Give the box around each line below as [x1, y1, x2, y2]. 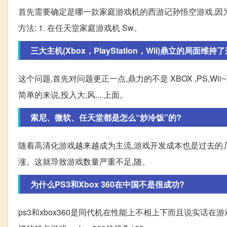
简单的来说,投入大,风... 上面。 [18, 88, 128, 100]
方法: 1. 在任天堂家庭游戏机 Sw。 [18, 21, 142, 33]
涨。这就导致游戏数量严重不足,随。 [18, 155, 150, 167]
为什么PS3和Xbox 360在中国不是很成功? [30, 178, 184, 190]
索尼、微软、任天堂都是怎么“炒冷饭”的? [30, 111, 181, 123]
